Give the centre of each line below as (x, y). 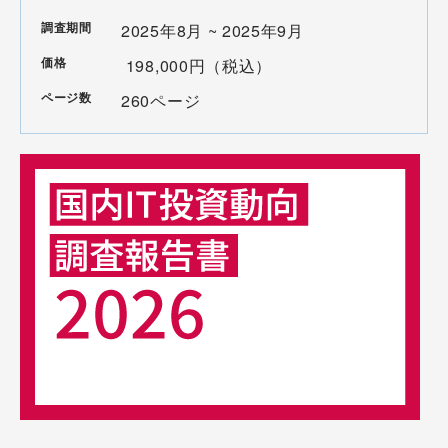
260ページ (161, 100)
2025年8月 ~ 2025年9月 (212, 30)
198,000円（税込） (197, 65)
